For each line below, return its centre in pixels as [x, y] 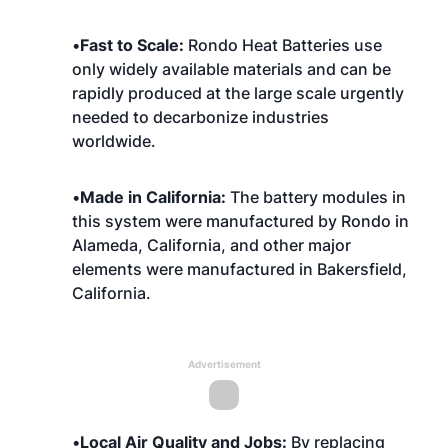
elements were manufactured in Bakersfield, [239, 269]
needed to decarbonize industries [200, 117]
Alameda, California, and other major [211, 245]
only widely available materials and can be [231, 69]
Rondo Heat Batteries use [285, 45]
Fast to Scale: [134, 45]
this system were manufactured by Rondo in [240, 221]
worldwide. [114, 141]
